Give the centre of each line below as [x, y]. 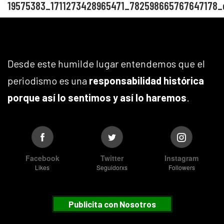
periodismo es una [48, 81]
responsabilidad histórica [146, 81]
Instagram [182, 158]
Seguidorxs [112, 167]
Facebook [42, 158]
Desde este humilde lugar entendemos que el [106, 64]
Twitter [112, 158]
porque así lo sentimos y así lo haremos [97, 98]
